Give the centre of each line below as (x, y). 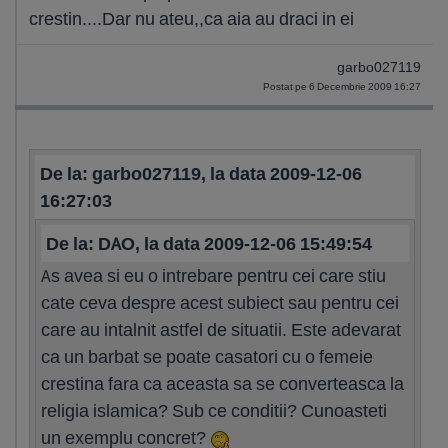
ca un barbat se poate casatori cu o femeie (207, 356)
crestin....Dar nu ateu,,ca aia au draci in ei (191, 19)
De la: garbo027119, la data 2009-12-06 (201, 173)
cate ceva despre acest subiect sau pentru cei (220, 302)
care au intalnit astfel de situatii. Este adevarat (221, 329)
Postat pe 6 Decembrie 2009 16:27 (342, 86)
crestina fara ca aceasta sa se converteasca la (222, 383)
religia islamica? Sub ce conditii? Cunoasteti (214, 410)
